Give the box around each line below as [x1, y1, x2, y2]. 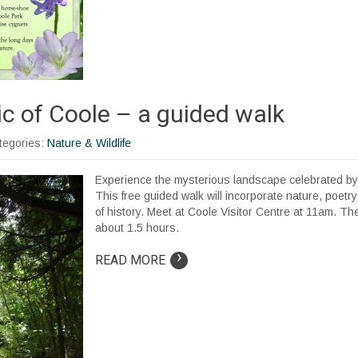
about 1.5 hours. [95, 221, 179, 234]
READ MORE [95, 252, 165, 268]
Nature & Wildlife [47, 136, 131, 149]
